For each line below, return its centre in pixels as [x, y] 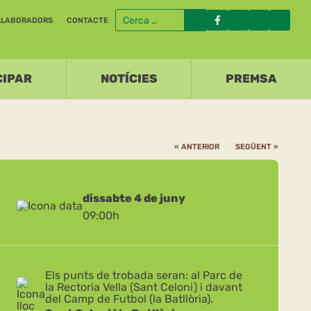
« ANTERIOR [197, 147]
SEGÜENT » [257, 147]
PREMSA [252, 78]
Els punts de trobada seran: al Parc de [144, 275]
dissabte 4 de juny [134, 198]
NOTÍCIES [129, 78]
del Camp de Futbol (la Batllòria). [129, 299]
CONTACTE [87, 20]
